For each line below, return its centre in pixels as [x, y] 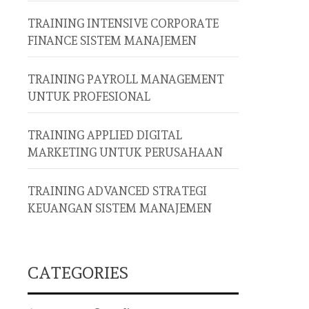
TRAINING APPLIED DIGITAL [105, 135]
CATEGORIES [78, 273]
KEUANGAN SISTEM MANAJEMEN [120, 208]
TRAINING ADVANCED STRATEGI [117, 191]
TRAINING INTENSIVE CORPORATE [123, 23]
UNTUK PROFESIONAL [89, 97]
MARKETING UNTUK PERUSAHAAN [125, 152]
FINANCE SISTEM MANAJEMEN [112, 41]
